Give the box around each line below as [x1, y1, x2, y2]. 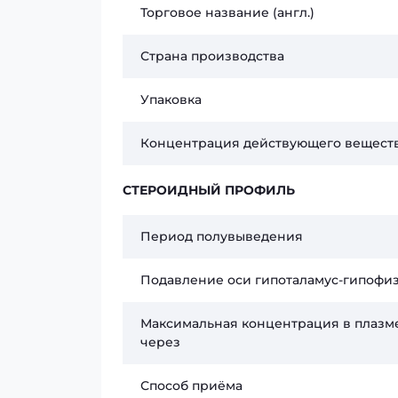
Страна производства [140, 48, 284, 64]
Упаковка [140, 92, 202, 107]
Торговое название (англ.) [140, 4, 314, 20]
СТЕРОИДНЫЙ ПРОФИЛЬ [123, 182, 295, 198]
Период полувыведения [140, 228, 303, 244]
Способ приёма [140, 378, 243, 394]
